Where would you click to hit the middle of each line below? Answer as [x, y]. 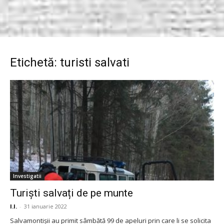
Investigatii [27, 176]
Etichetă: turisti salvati [70, 62]
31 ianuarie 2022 [45, 206]
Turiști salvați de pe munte [71, 193]
